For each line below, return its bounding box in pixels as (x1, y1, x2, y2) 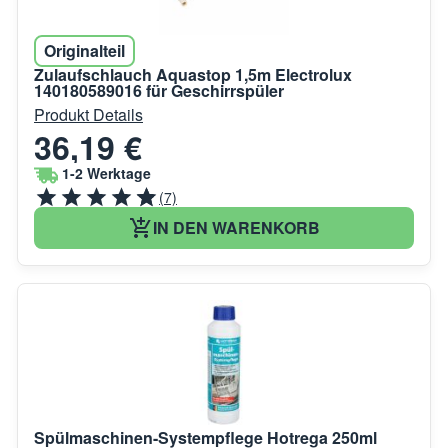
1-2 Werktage (62, 163, 151, 184)
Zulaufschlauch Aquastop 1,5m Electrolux (34, 62, 352, 86)
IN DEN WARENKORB (152, 215, 320, 239)
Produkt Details (34, 102, 143, 126)
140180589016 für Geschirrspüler (34, 78, 284, 102)
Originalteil (44, 38, 125, 62)
